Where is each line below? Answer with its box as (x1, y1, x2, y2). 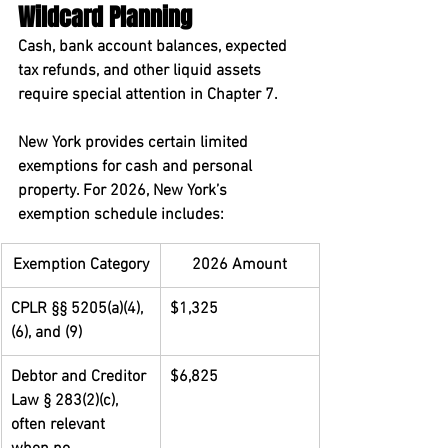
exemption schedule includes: (18, 205, 224, 225)
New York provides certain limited (18, 133, 252, 153)
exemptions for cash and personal (18, 157, 256, 177)
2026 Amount (192, 255, 287, 275)
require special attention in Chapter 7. (18, 85, 278, 105)
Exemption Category (12, 255, 149, 275)
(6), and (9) (11, 323, 82, 343)
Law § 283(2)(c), (11, 391, 122, 411)
